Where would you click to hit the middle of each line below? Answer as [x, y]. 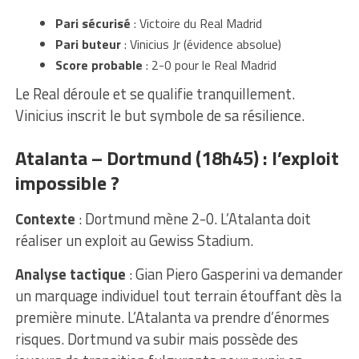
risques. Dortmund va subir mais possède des [156, 339]
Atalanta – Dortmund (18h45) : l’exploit [177, 157]
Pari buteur [88, 44]
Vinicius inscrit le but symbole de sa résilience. [159, 115]
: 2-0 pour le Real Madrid [209, 65]
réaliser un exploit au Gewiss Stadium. [134, 240]
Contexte [45, 218]
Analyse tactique [70, 274]
